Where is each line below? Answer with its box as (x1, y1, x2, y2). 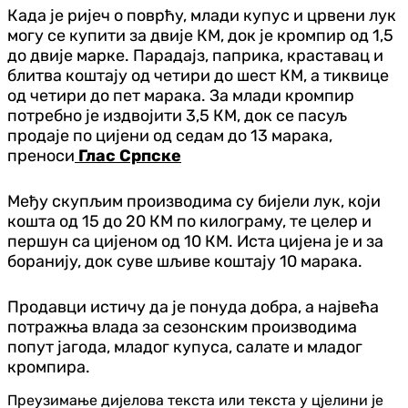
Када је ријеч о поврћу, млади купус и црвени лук (7, 5, 396, 25)
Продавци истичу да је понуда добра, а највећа (7, 296, 379, 317)
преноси (7, 145, 75, 166)
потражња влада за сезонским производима (7, 316, 357, 337)
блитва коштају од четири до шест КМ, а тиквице (7, 65, 389, 86)
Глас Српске (75, 145, 181, 166)
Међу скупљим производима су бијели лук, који (7, 190, 381, 211)
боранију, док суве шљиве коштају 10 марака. (7, 250, 362, 271)
